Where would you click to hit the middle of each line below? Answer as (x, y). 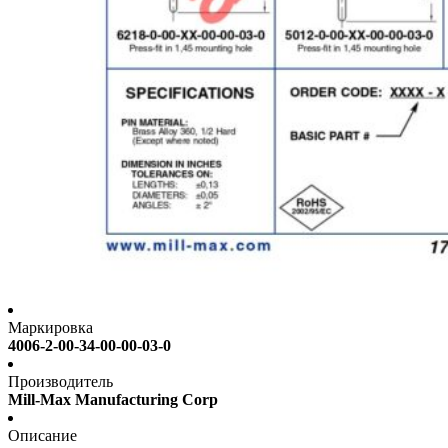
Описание (42, 436)
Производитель (60, 382)
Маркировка (50, 328)
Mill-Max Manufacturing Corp (113, 400)
